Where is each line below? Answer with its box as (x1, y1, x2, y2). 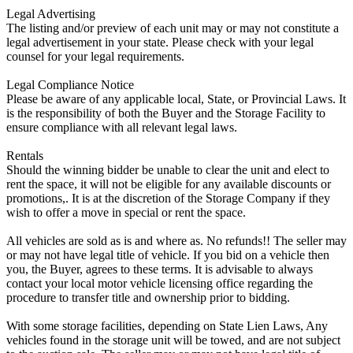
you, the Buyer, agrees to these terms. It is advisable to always (6, 262, 313, 276)
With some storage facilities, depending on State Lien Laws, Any (6, 318, 328, 333)
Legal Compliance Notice (6, 77, 134, 91)
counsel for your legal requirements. (6, 49, 184, 63)
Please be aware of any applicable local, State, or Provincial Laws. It (6, 91, 346, 106)
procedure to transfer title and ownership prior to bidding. (6, 290, 290, 304)
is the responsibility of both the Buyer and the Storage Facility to (6, 106, 325, 120)
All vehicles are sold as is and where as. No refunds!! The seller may (6, 233, 347, 247)
